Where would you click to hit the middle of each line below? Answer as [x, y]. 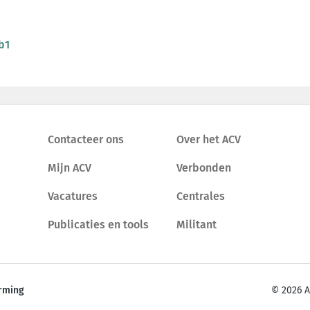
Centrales [200, 196]
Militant [196, 224]
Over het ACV [208, 139]
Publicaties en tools [98, 224]
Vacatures [73, 196]
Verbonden [203, 167]
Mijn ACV [70, 167]
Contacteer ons [86, 139]
